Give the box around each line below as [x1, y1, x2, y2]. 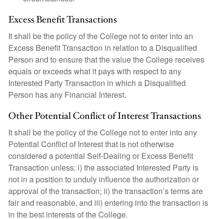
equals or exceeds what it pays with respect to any [8, 66, 181, 77]
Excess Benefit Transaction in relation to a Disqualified [8, 42, 197, 53]
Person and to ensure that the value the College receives [8, 54, 204, 65]
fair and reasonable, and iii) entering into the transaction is [8, 197, 208, 208]
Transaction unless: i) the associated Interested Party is [8, 162, 198, 173]
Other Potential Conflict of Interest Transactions [8, 110, 201, 122]
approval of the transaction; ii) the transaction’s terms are [8, 185, 203, 197]
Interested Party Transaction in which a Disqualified [8, 77, 186, 88]
